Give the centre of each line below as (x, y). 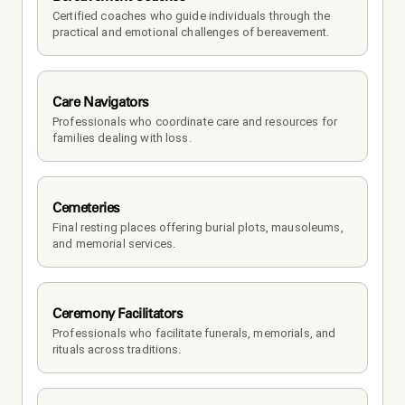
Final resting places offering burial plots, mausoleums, (198, 227)
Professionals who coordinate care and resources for (195, 121)
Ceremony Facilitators (118, 313)
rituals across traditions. (117, 349)
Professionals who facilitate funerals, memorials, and (194, 333)
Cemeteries (86, 207)
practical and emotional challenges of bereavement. (191, 32)
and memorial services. (114, 243)
